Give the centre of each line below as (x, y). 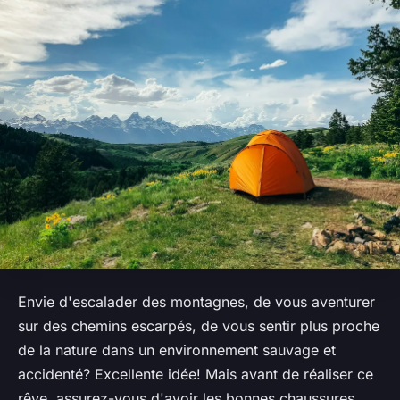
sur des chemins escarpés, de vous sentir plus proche (199, 325)
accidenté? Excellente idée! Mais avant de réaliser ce (196, 374)
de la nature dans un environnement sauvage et (177, 350)
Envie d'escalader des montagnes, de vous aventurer (196, 301)
